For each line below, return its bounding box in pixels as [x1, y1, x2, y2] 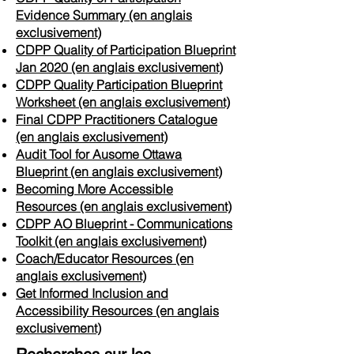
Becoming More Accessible [16, 181, 173, 197]
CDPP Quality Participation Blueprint [16, 77, 222, 92]
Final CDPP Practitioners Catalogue [16, 111, 217, 127]
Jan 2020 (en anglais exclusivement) [16, 59, 223, 75]
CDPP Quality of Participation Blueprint [16, 42, 235, 58]
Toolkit [16, 233, 55, 249]
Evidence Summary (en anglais [16, 7, 192, 23]
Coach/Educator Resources [16, 250, 175, 266]
